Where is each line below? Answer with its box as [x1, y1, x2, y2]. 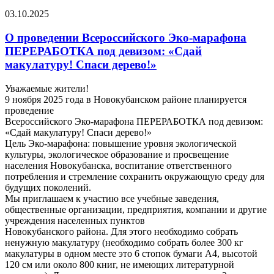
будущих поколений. [5, 182, 91, 193]
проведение [5, 105, 54, 116]
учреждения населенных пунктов [5, 215, 145, 226]
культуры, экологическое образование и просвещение [5, 149, 229, 160]
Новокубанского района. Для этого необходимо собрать [5, 226, 238, 237]
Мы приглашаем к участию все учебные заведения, [5, 193, 219, 204]
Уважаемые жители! [5, 83, 89, 94]
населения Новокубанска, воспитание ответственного [5, 160, 232, 171]
